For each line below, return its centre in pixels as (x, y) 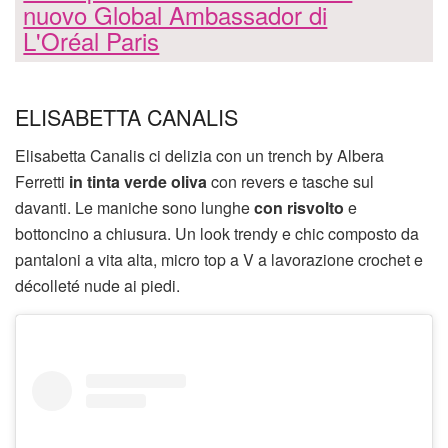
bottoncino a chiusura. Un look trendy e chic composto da (217, 233)
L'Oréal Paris (91, 40)
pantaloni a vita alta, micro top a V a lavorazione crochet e (219, 259)
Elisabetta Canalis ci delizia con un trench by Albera (199, 155)
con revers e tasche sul (290, 181)
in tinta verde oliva (138, 181)
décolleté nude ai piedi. (97, 285)
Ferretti (42, 181)
